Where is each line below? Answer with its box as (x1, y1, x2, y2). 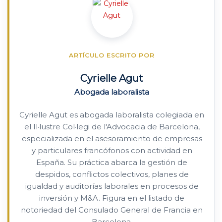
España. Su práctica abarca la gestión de (36, 158, 187, 167)
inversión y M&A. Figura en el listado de (39, 193, 184, 203)
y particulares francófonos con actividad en (31, 146, 192, 155)
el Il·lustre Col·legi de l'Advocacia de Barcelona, (24, 122, 200, 131)
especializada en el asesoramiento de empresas (21, 134, 202, 143)
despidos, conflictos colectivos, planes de (35, 169, 189, 179)
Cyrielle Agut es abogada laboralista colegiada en (19, 110, 204, 119)
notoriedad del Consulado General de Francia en (21, 205, 203, 215)
